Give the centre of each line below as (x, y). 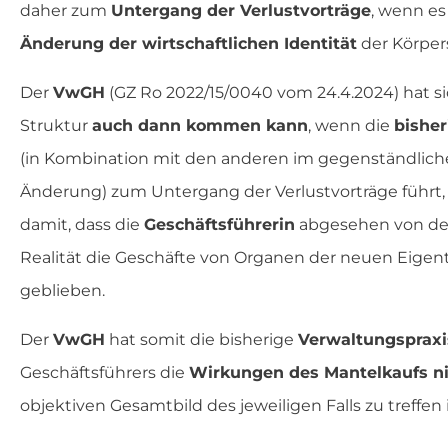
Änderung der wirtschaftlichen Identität (188, 44)
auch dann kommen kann (200, 126)
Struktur (56, 126)
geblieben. (62, 291)
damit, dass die (82, 225)
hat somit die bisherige (201, 340)
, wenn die (351, 126)
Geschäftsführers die (104, 373)
